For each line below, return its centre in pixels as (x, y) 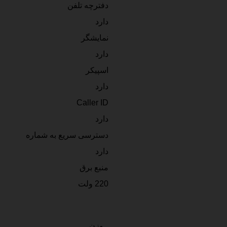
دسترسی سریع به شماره (67, 135)
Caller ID (92, 102)
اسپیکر (97, 70)
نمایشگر (95, 37)
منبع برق (94, 167)
